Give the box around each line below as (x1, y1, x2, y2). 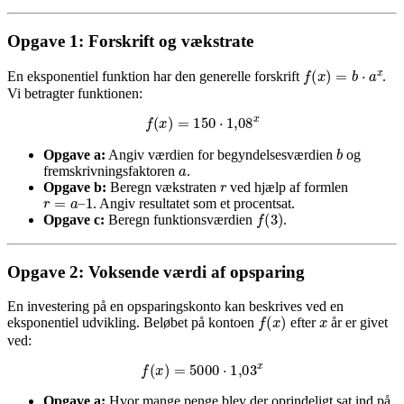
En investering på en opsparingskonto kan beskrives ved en (7, 298, 344, 315)
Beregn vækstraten (106, 179, 220, 195)
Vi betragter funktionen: (7, 86, 142, 102)
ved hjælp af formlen (226, 179, 349, 195)
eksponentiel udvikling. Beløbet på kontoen (7, 315, 258, 331)
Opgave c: (43, 211, 105, 227)
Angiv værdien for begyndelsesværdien (106, 146, 336, 162)
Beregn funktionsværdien (105, 211, 256, 227)
